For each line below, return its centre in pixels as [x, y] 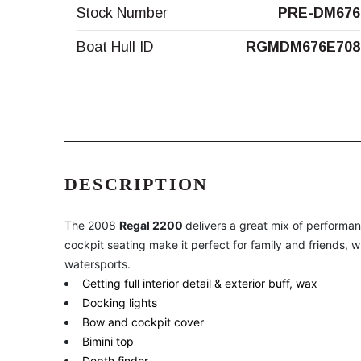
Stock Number [122, 13]
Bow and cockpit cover [143, 322]
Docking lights [120, 303]
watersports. [98, 264]
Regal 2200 [152, 226]
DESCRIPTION [137, 185]
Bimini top [108, 342]
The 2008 [92, 226]
